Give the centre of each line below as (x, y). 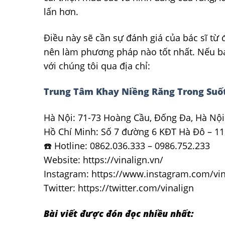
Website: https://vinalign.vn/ (103, 159)
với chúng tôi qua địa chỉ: (98, 66)
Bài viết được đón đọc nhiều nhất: (119, 214)
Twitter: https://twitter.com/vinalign (119, 188)
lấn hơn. (61, 12)
